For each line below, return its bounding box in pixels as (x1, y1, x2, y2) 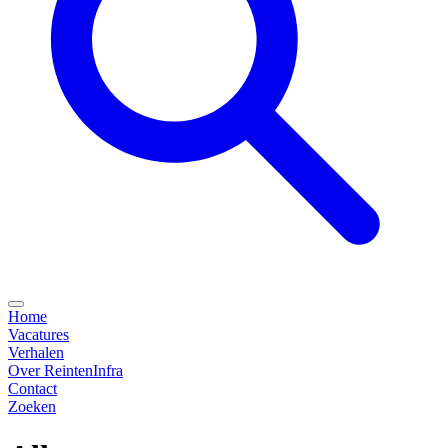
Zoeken (8, 398, 56, 416)
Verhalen (8, 344, 64, 362)
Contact (8, 380, 57, 398)
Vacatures (8, 326, 69, 344)
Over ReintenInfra (8, 362, 123, 380)
